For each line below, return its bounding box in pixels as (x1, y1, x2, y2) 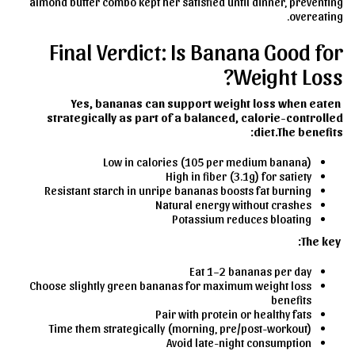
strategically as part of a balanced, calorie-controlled (47, 110, 343, 124)
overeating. (289, 9, 343, 23)
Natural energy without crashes (155, 197, 311, 212)
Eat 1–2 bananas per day (189, 264, 311, 278)
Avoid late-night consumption (166, 335, 311, 349)
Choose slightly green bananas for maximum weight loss (29, 278, 311, 292)
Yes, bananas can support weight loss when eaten (71, 96, 341, 110)
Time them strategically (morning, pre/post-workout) (49, 321, 311, 335)
